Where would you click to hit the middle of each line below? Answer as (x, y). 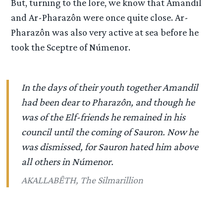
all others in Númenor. (68, 162)
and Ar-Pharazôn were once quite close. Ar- (100, 18)
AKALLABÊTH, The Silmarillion (83, 180)
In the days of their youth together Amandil (110, 87)
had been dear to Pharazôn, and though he (108, 102)
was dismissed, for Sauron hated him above (110, 147)
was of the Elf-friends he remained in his (104, 117)
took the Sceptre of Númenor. (71, 47)
